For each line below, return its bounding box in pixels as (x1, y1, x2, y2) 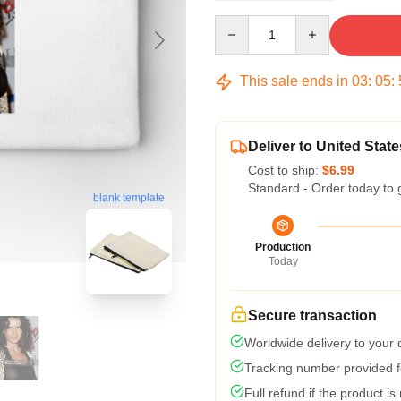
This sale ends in (236, 73, 352, 89)
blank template (93, 192, 165, 205)
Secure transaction (248, 308, 377, 323)
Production (255, 241, 311, 253)
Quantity (214, 16, 261, 30)
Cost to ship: (248, 163, 322, 177)
